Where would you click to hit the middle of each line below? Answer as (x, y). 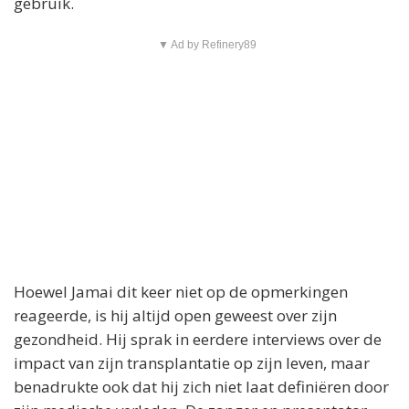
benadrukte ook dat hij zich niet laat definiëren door (201, 386)
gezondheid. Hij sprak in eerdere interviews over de (198, 339)
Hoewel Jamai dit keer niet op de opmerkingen (181, 291)
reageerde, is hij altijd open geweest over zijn (175, 315)
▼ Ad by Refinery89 (207, 44)
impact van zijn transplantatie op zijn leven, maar (192, 362)
